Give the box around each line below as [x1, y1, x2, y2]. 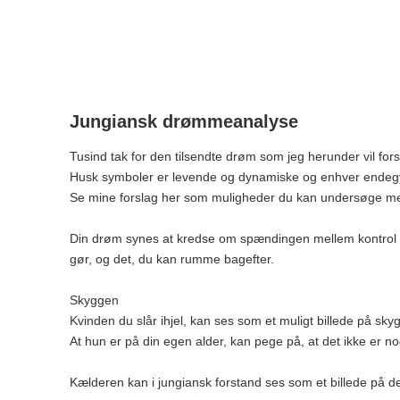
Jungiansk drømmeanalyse [70, 111, 298, 131]
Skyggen [70, 292, 119, 307]
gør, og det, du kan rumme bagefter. [70, 251, 274, 266]
